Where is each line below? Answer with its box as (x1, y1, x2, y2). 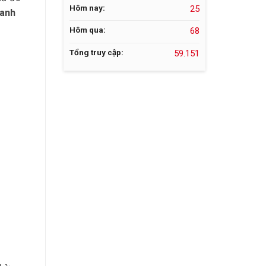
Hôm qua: (69, 25, 107, 35)
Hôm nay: (69, 2, 107, 12)
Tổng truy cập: (69, 47, 125, 57)
